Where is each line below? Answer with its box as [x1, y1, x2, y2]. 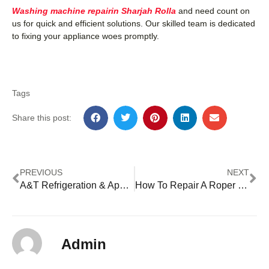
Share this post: [12, 112, 71, 122]
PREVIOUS [20, 167, 62, 177]
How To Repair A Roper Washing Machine [238, 180, 247, 190]
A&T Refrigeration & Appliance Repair [119, 180, 129, 190]
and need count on [176, 5, 250, 16]
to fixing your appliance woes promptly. [12, 31, 159, 41]
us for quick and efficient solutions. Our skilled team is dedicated [12, 18, 255, 28]
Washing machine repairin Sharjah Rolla [12, 5, 176, 16]
